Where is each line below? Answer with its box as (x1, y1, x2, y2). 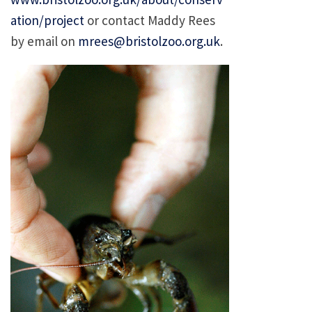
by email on (10, 33, 78, 50)
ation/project (10, 12, 84, 29)
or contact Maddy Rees (84, 12, 215, 29)
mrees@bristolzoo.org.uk (78, 33, 220, 50)
